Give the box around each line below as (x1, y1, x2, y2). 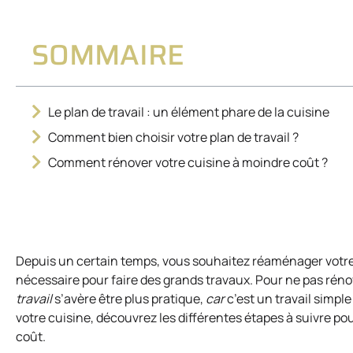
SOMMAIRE (32, 32, 184, 78)
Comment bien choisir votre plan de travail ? (48, 128, 299, 147)
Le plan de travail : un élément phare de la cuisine (48, 103, 329, 121)
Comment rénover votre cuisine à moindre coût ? (48, 154, 328, 172)
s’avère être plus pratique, (54, 290, 206, 308)
